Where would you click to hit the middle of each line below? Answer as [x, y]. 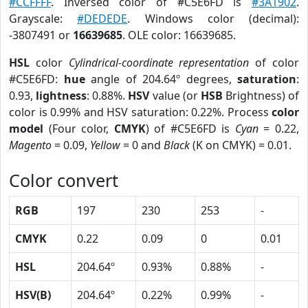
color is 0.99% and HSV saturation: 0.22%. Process [140, 112]
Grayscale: [43, 19]
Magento [30, 145]
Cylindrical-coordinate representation [159, 63]
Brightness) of [261, 96]
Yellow [105, 145]
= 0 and [142, 145]
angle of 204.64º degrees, [161, 79]
